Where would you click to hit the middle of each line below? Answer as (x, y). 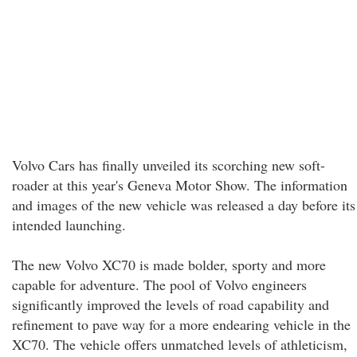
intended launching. (69, 225)
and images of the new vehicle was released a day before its (184, 205)
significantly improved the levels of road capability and (171, 304)
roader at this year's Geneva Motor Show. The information (180, 185)
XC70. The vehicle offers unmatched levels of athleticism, (180, 344)
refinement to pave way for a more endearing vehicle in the (181, 324)
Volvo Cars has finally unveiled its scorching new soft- (169, 165)
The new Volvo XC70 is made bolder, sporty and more (169, 265)
